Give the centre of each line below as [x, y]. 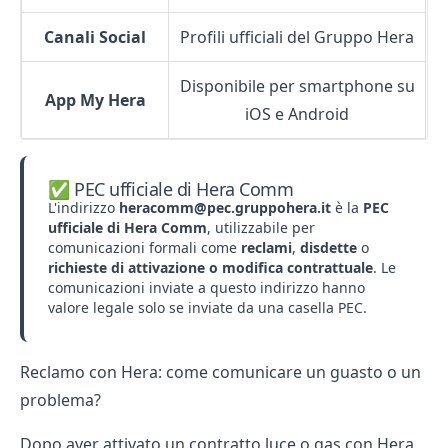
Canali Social [95, 37]
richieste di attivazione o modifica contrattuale [210, 267]
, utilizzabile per [261, 227]
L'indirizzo [83, 207]
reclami [266, 247]
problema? [60, 400]
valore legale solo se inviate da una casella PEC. [207, 307]
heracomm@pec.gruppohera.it [225, 207]
